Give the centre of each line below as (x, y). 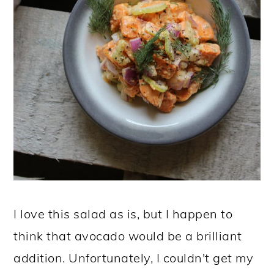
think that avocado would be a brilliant (128, 236)
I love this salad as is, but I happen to (123, 214)
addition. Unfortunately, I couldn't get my (134, 258)
